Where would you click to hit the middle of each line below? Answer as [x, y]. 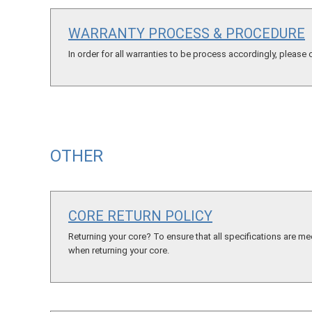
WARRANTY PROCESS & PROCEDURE [187, 33]
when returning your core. [119, 250]
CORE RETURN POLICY [140, 216]
